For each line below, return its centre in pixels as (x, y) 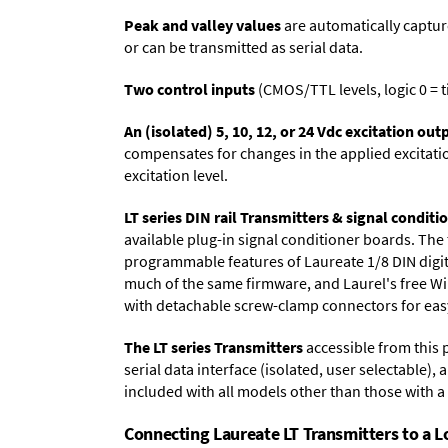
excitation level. (176, 174)
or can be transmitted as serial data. (243, 46)
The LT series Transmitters (213, 346)
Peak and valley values (202, 24)
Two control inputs (189, 88)
